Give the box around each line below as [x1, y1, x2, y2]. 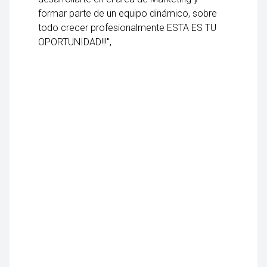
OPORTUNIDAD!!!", [38, 36, 111, 48]
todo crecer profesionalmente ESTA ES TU [38, 22, 216, 33]
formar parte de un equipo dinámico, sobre [38, 8, 217, 19]
